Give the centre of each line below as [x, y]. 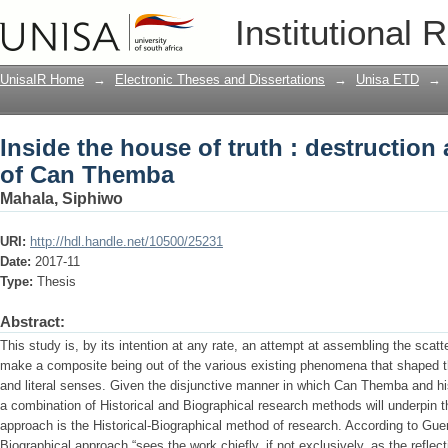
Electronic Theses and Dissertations [220, 79]
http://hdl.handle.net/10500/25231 [126, 241]
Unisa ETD [387, 79]
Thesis [56, 281]
